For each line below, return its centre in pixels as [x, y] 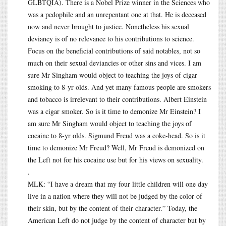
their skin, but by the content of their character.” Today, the [112, 208]
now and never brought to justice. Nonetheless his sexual [108, 26]
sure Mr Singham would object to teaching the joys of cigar [112, 75]
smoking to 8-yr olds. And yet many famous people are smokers [119, 87]
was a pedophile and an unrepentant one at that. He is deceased [117, 14]
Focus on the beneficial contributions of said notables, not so [114, 50]
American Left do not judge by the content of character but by [117, 220]
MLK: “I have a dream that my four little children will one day [118, 184]
